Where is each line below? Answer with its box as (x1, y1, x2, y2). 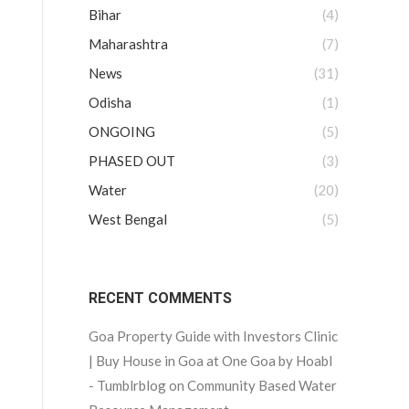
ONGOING (89, 123, 155, 140)
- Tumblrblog (89, 377, 166, 393)
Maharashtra (89, 36, 168, 52)
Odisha (89, 94, 131, 110)
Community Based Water (187, 377, 337, 393)
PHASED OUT (89, 152, 175, 169)
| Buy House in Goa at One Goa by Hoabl (89, 352, 332, 369)
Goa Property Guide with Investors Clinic (89, 328, 338, 344)
